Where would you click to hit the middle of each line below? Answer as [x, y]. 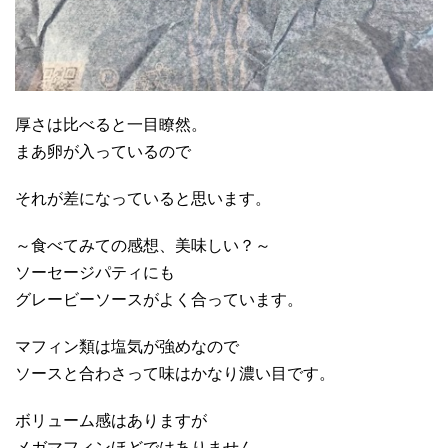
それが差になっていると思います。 [143, 198]
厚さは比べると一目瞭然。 [111, 124]
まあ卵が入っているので [103, 151]
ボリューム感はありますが [111, 420]
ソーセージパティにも [95, 272]
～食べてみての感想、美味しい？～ [143, 245]
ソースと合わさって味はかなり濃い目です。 [175, 373]
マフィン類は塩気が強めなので [127, 346]
